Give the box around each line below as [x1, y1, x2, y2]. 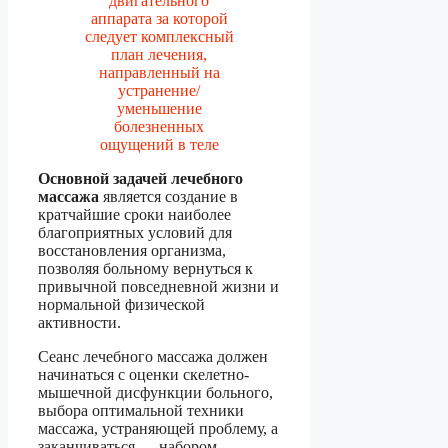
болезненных [114, 117, 205, 135]
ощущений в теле [99, 135, 219, 153]
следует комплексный [84, 27, 234, 45]
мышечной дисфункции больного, [38, 383, 273, 401]
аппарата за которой [90, 9, 228, 27]
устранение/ [118, 81, 201, 99]
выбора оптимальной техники [38, 401, 244, 419]
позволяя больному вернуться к [38, 259, 253, 277]
